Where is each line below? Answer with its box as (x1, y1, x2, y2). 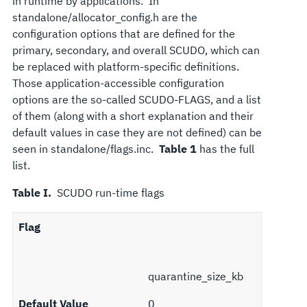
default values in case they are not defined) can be (12, 125, 262, 139)
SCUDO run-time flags (51, 185, 164, 199)
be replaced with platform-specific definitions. (12, 59, 242, 73)
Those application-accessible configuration (12, 75, 224, 90)
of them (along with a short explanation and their (12, 108, 254, 123)
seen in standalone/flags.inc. (12, 141, 159, 156)
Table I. (12, 185, 51, 199)
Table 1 (158, 141, 197, 156)
